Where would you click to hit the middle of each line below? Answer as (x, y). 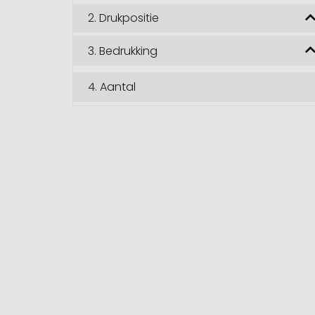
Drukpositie (129, 18)
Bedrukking (129, 51)
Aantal (118, 87)
